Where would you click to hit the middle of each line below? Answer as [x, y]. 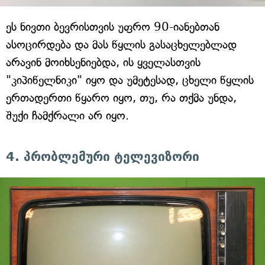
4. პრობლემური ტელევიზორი [103, 157]
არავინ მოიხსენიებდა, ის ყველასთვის [103, 63]
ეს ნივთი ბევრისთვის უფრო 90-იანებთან [113, 27]
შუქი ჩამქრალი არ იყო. [67, 116]
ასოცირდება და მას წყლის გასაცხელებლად [121, 45]
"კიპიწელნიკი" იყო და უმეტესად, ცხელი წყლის [130, 80]
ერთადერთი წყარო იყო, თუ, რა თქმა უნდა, [121, 98]
